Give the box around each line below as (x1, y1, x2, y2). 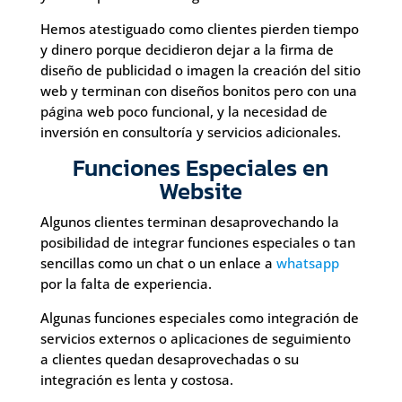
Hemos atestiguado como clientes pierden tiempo (39, 20, 359, 38)
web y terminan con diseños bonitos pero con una (39, 82, 357, 100)
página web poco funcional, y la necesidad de (39, 102, 328, 120)
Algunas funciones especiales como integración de (39, 309, 359, 327)
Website (159, 173, 243, 208)
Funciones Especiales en (73, 150, 329, 185)
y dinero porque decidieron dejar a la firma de (39, 40, 334, 58)
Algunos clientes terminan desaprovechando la (39, 213, 339, 231)
